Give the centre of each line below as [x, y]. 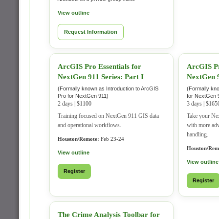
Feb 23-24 [112, 139]
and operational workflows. [89, 125]
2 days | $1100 [75, 104]
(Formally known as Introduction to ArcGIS [108, 88]
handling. [197, 134]
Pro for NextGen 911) [83, 96]
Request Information [91, 32]
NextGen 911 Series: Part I [101, 77]
